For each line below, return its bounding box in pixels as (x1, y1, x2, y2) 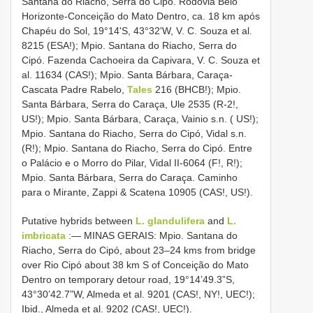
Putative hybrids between (22, 215, 136, 227)
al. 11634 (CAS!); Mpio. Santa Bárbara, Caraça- (22, 69, 233, 81)
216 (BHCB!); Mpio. (152, 84, 241, 96)
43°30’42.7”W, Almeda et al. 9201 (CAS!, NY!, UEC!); (22, 289, 255, 300)
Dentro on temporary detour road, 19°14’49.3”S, (22, 274, 235, 286)
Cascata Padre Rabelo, (22, 84, 127, 96)
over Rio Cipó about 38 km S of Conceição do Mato (22, 259, 249, 271)
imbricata (22, 230, 66, 242)
